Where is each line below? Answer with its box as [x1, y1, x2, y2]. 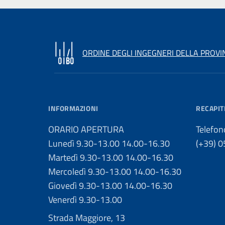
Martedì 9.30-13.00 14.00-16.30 [48, 151, 173, 164]
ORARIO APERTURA [48, 123, 124, 136]
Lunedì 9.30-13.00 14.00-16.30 [48, 137, 170, 150]
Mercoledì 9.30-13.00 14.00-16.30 [48, 165, 181, 178]
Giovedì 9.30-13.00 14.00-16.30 [48, 179, 172, 192]
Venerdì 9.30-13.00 [48, 193, 122, 206]
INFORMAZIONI [48, 103, 98, 114]
